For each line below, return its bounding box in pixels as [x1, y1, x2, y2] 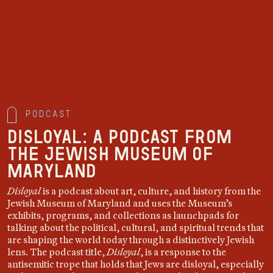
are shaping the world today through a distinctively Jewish [7, 233, 254, 246]
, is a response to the [140, 246, 226, 258]
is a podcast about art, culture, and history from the [41, 185, 261, 197]
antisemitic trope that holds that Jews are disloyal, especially [7, 258, 264, 270]
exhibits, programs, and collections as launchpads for [7, 209, 239, 221]
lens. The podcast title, [7, 246, 107, 258]
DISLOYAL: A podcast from [7, 128, 232, 146]
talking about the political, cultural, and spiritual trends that [7, 221, 264, 233]
